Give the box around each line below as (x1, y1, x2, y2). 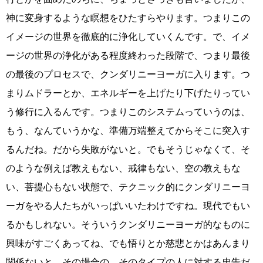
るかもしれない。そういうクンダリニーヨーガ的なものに (6, 220, 250, 230)
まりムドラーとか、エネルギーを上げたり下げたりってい (6, 88, 250, 99)
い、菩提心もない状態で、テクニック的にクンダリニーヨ (6, 182, 250, 193)
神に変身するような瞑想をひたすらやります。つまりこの (6, 13, 250, 23)
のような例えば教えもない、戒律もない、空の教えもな (6, 163, 241, 174)
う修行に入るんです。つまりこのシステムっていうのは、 (6, 107, 250, 117)
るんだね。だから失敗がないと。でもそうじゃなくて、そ (6, 144, 250, 155)
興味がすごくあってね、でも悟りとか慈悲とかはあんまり (6, 238, 250, 249)
